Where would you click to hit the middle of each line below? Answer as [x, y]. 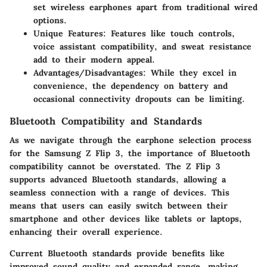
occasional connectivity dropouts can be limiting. [139, 99]
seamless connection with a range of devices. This [119, 193]
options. [50, 20]
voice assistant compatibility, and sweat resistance [142, 46]
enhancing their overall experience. [86, 232]
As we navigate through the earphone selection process [131, 140]
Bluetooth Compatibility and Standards [106, 121]
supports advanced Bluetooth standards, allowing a [118, 179]
